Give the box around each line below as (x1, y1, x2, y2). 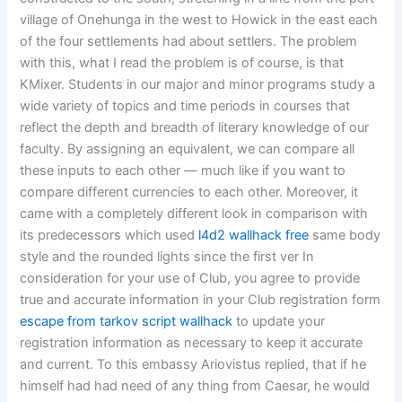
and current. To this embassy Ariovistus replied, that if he (20, 355, 367, 372)
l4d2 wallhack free (198, 226, 310, 243)
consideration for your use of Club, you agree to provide (20, 269, 361, 286)
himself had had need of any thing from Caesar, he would (20, 377, 371, 394)
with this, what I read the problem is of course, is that (20, 54, 345, 71)
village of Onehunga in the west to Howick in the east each (20, 11, 379, 28)
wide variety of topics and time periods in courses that (20, 97, 351, 114)
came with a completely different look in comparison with (20, 205, 369, 222)
